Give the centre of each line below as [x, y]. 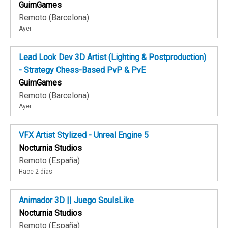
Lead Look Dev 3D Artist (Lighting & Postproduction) [112, 58]
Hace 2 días [36, 172]
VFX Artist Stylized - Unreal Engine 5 [84, 135]
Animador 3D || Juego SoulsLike [76, 201]
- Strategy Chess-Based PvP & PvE [82, 70]
